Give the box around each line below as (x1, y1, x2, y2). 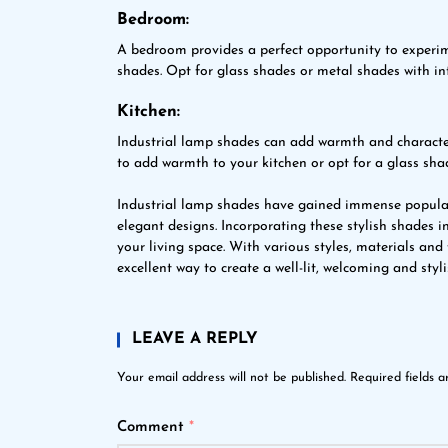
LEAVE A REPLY (132, 331, 258, 347)
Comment (117, 420, 189, 435)
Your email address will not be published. (117, 372, 346, 384)
